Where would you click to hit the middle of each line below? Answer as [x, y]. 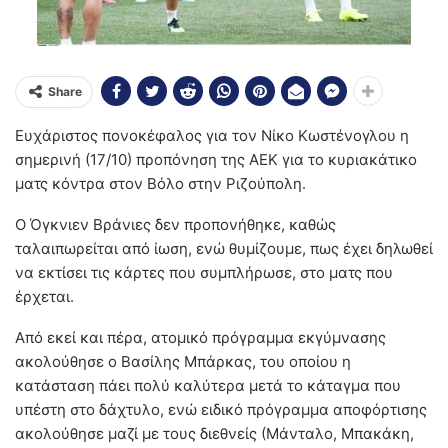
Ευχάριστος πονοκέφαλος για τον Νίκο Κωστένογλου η [212, 135]
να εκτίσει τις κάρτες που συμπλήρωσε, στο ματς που [204, 272]
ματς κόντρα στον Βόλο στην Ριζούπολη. [160, 183]
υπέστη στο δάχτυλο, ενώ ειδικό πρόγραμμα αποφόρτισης [221, 409]
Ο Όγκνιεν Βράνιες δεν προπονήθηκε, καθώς [175, 224]
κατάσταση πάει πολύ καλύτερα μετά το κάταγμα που [208, 385]
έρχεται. [44, 296]
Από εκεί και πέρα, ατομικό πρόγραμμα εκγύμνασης [200, 337]
